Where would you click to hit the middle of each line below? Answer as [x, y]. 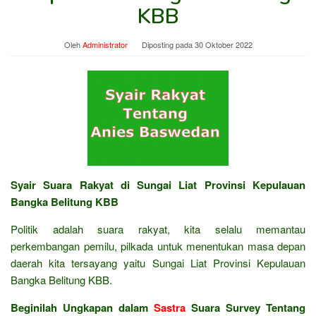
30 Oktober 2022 [223, 44]
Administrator [105, 44]
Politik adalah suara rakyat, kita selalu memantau [158, 229]
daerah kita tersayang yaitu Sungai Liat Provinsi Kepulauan [158, 262]
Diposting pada [168, 44]
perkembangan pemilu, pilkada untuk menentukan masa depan [158, 245]
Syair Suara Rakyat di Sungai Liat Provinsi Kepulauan [158, 184]
